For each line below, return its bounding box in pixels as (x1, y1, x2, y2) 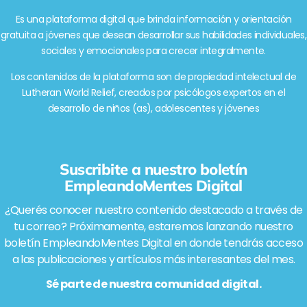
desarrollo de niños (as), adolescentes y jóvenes (47, 101, 260, 116)
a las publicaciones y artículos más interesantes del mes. (12, 251, 295, 268)
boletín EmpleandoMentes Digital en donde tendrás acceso (4, 235, 303, 251)
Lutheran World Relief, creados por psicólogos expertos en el (22, 86, 285, 100)
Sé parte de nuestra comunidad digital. (45, 276, 262, 293)
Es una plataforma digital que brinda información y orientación (15, 12, 292, 27)
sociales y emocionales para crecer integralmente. (41, 44, 266, 58)
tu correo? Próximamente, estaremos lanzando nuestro (14, 219, 293, 235)
